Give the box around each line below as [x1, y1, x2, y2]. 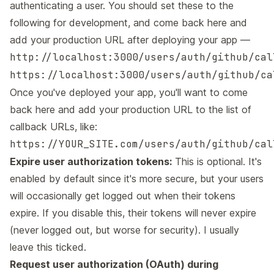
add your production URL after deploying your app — [10, 34, 250, 46]
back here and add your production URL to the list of [10, 103, 251, 116]
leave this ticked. [10, 241, 86, 254]
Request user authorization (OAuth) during [10, 258, 218, 271]
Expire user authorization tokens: [10, 155, 172, 168]
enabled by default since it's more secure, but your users [10, 172, 264, 185]
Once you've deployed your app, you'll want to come [10, 86, 248, 99]
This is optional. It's [172, 155, 262, 168]
